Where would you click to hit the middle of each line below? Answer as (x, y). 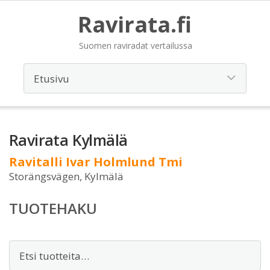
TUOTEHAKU (53, 208)
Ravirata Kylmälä (68, 140)
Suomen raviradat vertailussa (136, 46)
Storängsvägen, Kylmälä (66, 176)
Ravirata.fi (135, 24)
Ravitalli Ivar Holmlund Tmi (96, 162)
